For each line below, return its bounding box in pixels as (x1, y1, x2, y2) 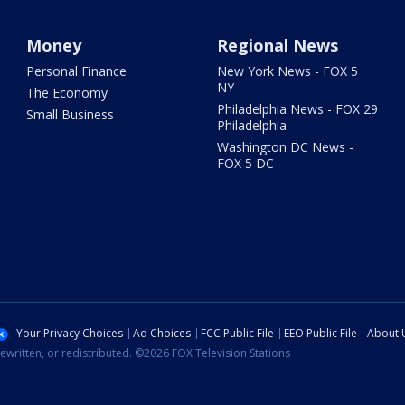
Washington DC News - (216, 138, 353, 156)
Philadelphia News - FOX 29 (216, 100, 378, 118)
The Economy (26, 84, 108, 102)
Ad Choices (133, 325, 191, 342)
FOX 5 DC (216, 155, 274, 173)
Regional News (216, 34, 338, 57)
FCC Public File (201, 325, 274, 342)
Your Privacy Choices (16, 325, 123, 342)
